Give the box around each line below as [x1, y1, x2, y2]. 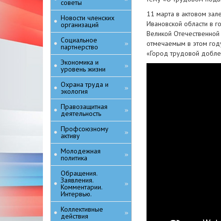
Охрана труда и [61, 80, 109, 89]
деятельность [61, 109, 101, 118]
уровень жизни [61, 65, 106, 74]
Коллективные [61, 205, 103, 214]
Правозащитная [61, 102, 108, 111]
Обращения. [61, 169, 97, 178]
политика [61, 153, 87, 162]
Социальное [61, 36, 97, 44]
